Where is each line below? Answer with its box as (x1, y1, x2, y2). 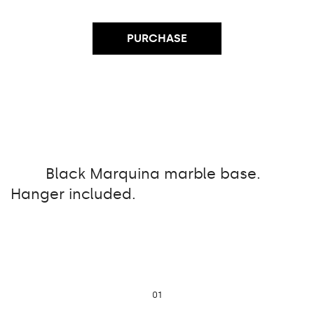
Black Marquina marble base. (46, 165, 261, 183)
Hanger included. (11, 185, 136, 203)
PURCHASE (127, 31, 187, 45)
